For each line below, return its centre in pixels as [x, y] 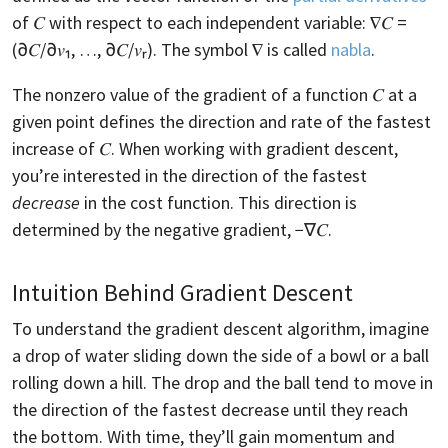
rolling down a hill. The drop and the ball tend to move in [222, 382]
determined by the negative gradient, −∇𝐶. [172, 229]
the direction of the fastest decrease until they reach [210, 409]
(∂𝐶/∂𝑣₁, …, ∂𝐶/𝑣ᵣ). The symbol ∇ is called [171, 49]
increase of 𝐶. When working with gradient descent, [205, 148]
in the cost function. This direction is [218, 202]
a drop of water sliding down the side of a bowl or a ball [220, 355]
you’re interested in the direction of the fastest [189, 175]
